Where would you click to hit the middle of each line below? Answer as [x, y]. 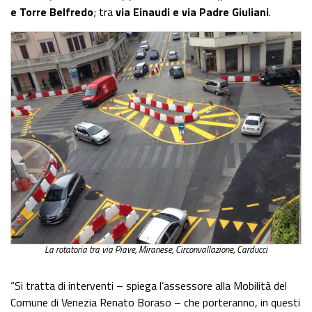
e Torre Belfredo [52, 11]
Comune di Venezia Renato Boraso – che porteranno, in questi [155, 302]
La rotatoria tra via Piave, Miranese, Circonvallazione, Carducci [156, 249]
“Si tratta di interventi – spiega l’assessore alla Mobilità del [149, 285]
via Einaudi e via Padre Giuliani [192, 11]
